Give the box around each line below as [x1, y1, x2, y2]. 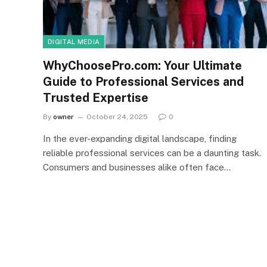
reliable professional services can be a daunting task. [43, 147, 261, 158]
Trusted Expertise [43, 90, 148, 105]
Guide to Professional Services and [43, 74, 244, 89]
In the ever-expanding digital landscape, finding [43, 133, 237, 144]
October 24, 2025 [86, 112, 148, 121]
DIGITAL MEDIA [48, 38, 100, 45]
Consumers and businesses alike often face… [43, 162, 231, 172]
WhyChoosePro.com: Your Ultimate [43, 58, 242, 73]
